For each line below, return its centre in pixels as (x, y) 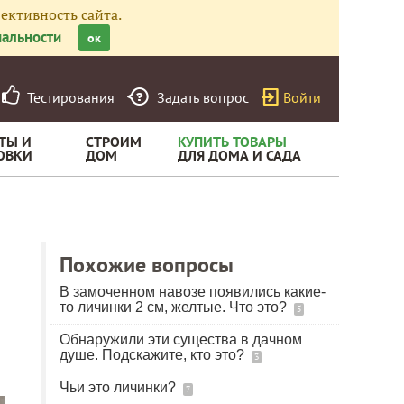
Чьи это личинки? (119, 387)
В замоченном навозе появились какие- (193, 292)
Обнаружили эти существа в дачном (181, 340)
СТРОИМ (114, 142)
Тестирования (67, 97)
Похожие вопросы (147, 265)
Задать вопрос (203, 97)
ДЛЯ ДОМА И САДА (239, 155)
